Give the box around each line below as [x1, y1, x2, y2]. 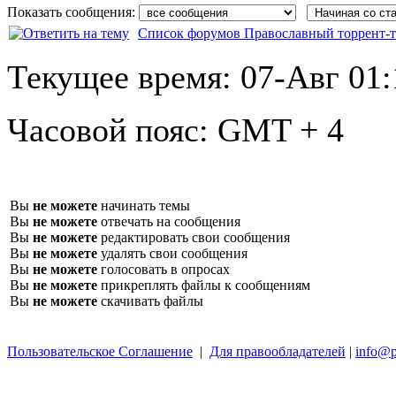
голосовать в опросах [97, 261, 230, 277]
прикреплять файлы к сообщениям [97, 277, 310, 293]
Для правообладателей [209, 343, 346, 359]
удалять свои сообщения [97, 245, 247, 261]
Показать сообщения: [7, 4, 139, 19]
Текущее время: [7, 57, 240, 95]
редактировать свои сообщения [97, 229, 290, 245]
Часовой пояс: [7, 110, 217, 148]
